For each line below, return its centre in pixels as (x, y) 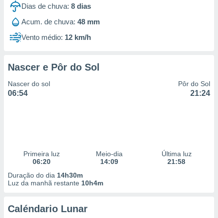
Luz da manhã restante (45, 183)
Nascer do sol (29, 84)
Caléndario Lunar (48, 209)
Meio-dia (109, 154)
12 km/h (78, 37)
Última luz (176, 154)
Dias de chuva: (45, 6)
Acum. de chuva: (48, 22)
